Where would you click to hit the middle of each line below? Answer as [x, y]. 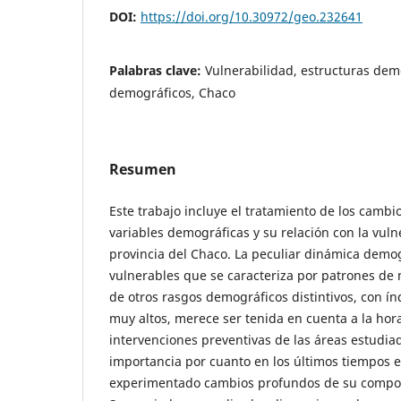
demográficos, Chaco [172, 92]
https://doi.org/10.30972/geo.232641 [252, 16]
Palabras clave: [157, 70]
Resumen [143, 169]
